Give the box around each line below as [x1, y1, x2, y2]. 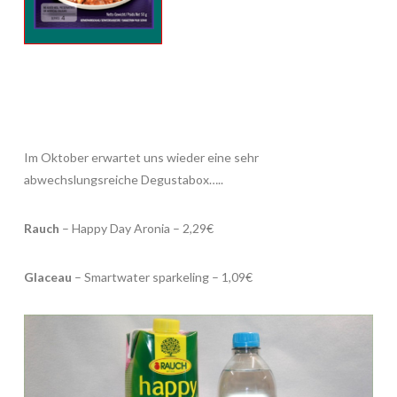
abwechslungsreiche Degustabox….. [23, 171, 223, 187]
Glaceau [23, 269, 72, 285]
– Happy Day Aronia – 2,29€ [58, 221, 214, 237]
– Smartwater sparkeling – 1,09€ [71, 269, 253, 285]
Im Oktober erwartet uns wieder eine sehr [23, 149, 259, 165]
